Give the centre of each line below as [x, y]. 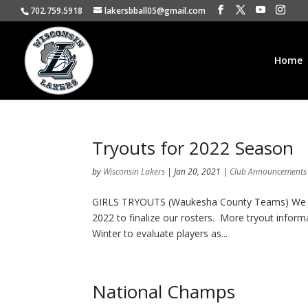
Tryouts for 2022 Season [193, 148]
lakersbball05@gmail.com [155, 11]
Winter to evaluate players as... [160, 233]
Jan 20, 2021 [198, 172]
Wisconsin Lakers [134, 172]
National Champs [164, 291]
